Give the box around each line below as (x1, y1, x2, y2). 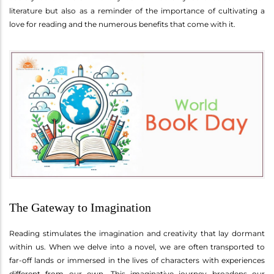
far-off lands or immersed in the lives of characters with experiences (9, 255, 265, 265)
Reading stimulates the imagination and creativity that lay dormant (9, 228, 265, 238)
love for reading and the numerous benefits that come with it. (9, 19, 235, 29)
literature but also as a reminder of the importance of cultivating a (9, 6, 265, 15)
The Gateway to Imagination (9, 200, 151, 214)
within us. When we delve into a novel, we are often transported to (9, 242, 265, 251)
